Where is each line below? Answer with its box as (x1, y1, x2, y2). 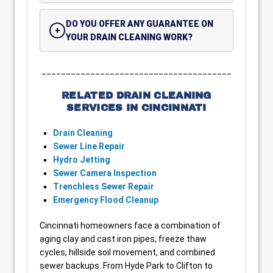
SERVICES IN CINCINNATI (66, 102, 207, 113)
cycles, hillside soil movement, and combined (40, 247, 215, 257)
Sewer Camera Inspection (53, 168, 157, 178)
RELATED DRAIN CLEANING (62, 90, 211, 101)
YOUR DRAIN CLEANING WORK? (66, 32, 193, 42)
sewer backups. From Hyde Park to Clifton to (40, 261, 213, 271)
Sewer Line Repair (53, 141, 125, 151)
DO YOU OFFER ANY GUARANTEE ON (66, 19, 213, 29)
